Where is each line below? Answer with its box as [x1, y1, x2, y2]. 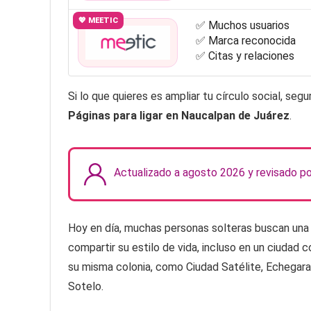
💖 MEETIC [78, 16, 118, 26]
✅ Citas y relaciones [195, 49, 294, 63]
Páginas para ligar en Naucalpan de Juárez [68, 109, 289, 123]
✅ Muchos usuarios [195, 19, 289, 33]
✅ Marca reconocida [195, 34, 296, 48]
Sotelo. [68, 280, 103, 294]
